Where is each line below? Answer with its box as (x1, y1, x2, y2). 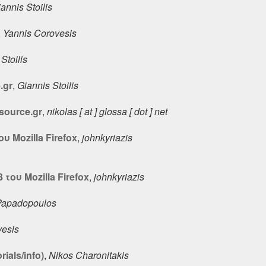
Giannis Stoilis (17, 78, 78, 92)
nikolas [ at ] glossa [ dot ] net (47, 104, 167, 118)
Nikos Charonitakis (49, 248, 129, 262)
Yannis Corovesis (3, 26, 77, 40)
